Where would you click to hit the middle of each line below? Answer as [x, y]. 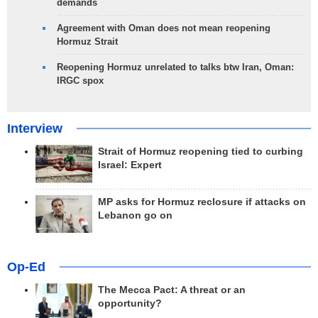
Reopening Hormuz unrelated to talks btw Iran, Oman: [175, 67]
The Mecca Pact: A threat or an [172, 290]
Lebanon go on [135, 215]
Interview [35, 129]
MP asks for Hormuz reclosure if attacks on [202, 202]
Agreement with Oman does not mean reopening [164, 28]
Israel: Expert [130, 165]
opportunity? [130, 303]
